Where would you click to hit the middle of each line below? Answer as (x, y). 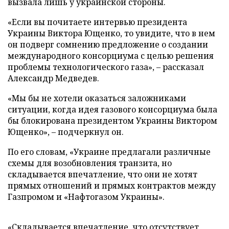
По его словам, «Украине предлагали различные (109, 152)
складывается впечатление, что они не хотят (102, 174)
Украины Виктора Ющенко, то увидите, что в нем (111, 33)
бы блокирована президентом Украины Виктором (112, 121)
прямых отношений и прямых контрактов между (112, 186)
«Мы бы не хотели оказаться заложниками (97, 98)
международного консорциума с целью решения (111, 56)
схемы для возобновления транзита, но (90, 163)
